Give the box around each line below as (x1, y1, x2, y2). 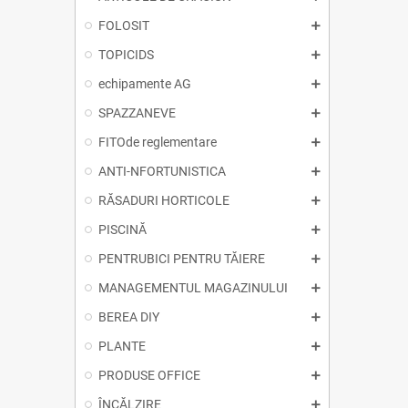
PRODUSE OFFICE (98, 368, 200, 383)
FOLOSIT (98, 18, 149, 34)
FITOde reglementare (98, 135, 217, 150)
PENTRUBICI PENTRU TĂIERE (98, 251, 265, 267)
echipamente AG (98, 76, 191, 92)
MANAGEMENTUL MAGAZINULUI (98, 280, 288, 296)
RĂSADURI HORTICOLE (98, 193, 229, 209)
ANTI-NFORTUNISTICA (98, 164, 226, 179)
